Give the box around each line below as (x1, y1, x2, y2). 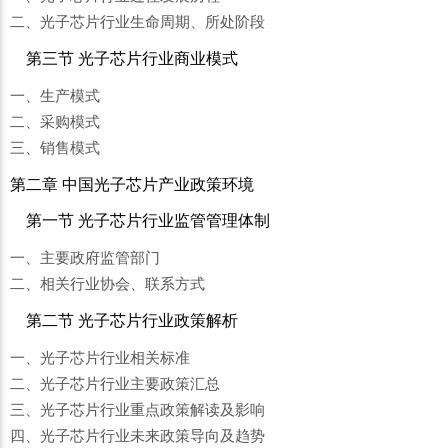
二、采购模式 (10, 114, 100, 130)
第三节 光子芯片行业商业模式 (26, 50, 238, 67)
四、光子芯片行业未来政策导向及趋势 (10, 428, 265, 444)
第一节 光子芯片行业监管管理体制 (26, 212, 270, 229)
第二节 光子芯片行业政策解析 (26, 312, 238, 329)
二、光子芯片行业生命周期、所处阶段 (10, 14, 265, 30)
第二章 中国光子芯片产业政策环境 (10, 176, 254, 193)
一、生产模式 (10, 88, 100, 104)
